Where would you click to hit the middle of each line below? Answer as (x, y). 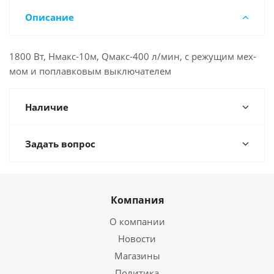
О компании (137, 221)
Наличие (47, 107)
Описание (50, 17)
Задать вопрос (60, 144)
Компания (137, 200)
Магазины (137, 256)
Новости (137, 239)
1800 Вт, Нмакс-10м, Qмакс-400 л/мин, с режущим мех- (133, 56)
